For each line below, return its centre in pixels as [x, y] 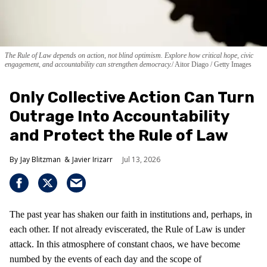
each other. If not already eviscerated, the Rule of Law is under [127, 229]
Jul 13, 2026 [141, 159]
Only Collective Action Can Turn [132, 97]
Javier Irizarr [92, 159]
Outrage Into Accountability [119, 116]
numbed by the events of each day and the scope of [105, 259]
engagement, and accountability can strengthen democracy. [88, 64]
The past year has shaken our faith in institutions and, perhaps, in [131, 214]
